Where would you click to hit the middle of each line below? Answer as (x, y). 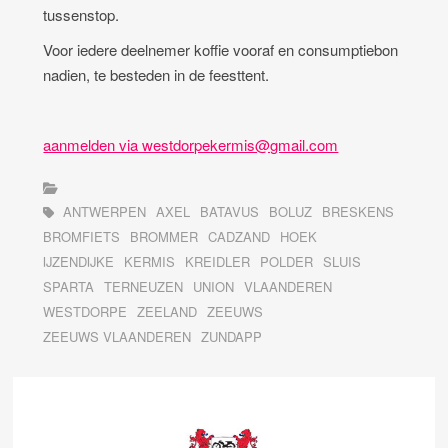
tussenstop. (81, 15)
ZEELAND (167, 312)
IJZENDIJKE (79, 262)
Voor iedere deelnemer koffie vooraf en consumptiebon (221, 50)
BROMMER (164, 237)
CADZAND (239, 237)
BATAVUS (230, 212)
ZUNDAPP (232, 337)
